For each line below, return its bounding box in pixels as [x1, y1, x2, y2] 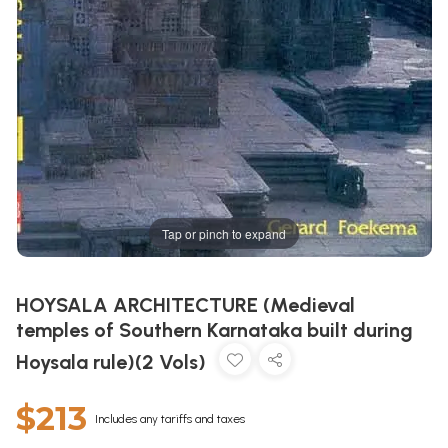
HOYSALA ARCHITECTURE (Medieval [16, 293, 355, 317]
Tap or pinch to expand [162, 224, 286, 242]
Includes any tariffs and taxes [95, 412, 245, 426]
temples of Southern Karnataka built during [16, 318, 413, 342]
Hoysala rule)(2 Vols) [16, 350, 211, 374]
